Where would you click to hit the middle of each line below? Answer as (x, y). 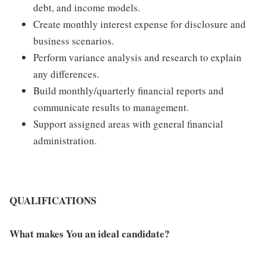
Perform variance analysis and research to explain (137, 57)
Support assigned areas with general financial (128, 124)
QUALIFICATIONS (53, 200)
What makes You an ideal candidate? (90, 234)
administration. (65, 140)
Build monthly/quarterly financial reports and (129, 91)
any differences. (66, 74)
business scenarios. (74, 41)
